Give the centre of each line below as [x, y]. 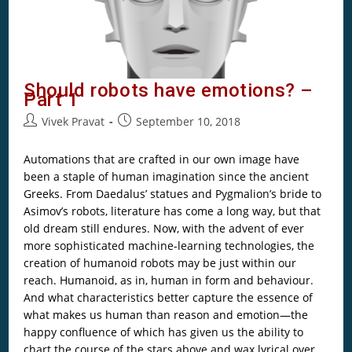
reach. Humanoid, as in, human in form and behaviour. [168, 280]
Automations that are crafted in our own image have [161, 159]
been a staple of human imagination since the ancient [166, 176]
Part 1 [51, 99]
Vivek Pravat [73, 121]
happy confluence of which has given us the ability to [163, 332]
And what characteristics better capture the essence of [168, 297]
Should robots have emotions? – [168, 90]
